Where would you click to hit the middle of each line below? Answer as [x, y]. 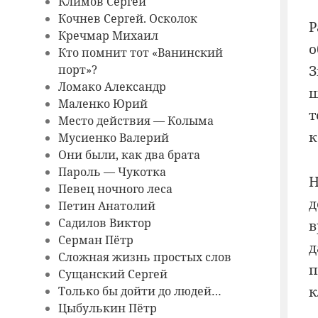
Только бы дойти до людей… [140, 291]
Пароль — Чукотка [113, 172]
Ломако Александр [113, 87]
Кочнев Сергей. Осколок [128, 19]
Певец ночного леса [116, 189]
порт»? [78, 70]
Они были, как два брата [130, 155]
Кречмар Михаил [109, 36]
